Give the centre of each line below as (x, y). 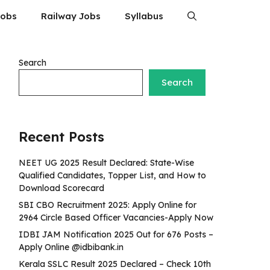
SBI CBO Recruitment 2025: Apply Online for (108, 205)
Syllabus (144, 16)
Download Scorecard (61, 188)
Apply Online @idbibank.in (71, 247)
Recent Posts (61, 137)
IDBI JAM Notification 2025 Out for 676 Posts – (116, 234)
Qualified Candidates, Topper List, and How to (112, 175)
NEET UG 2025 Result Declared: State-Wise (106, 163)
